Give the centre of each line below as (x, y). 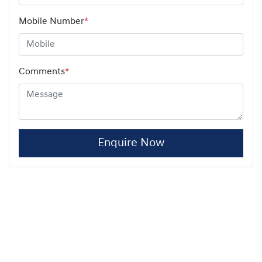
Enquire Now (131, 143)
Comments (42, 72)
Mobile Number (51, 21)
